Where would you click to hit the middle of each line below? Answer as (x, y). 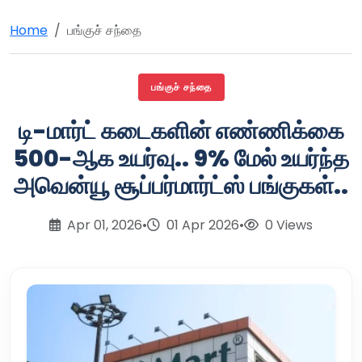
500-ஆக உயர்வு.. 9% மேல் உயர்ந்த (181, 158)
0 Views (287, 225)
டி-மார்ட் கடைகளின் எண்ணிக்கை (181, 130)
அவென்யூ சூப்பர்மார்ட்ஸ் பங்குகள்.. (181, 185)
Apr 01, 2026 (103, 225)
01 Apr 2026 (201, 225)
